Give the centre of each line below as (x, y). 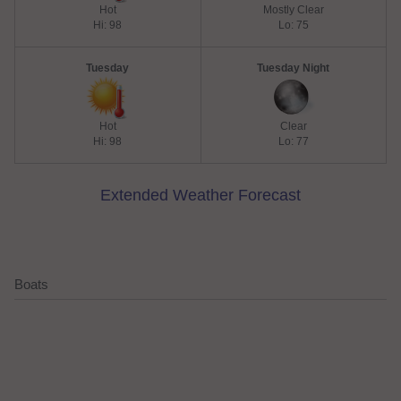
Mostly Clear (293, 10)
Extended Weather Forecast (200, 195)
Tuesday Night (294, 68)
